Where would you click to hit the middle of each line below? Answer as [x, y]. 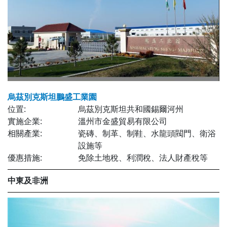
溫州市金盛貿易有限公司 [123, 122]
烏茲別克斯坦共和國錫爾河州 [131, 109]
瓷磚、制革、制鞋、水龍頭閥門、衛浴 [147, 134]
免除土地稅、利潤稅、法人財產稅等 [143, 158]
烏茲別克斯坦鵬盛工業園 [52, 97]
